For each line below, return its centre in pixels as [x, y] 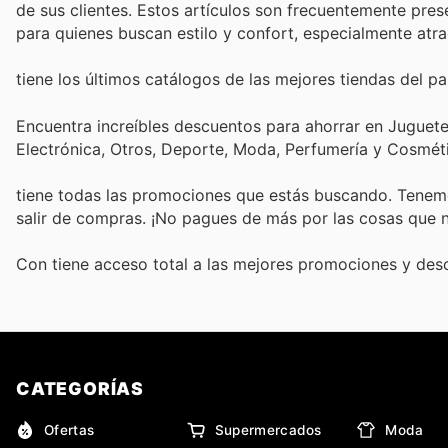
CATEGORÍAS [80, 389]
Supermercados [268, 429]
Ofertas [69, 429]
